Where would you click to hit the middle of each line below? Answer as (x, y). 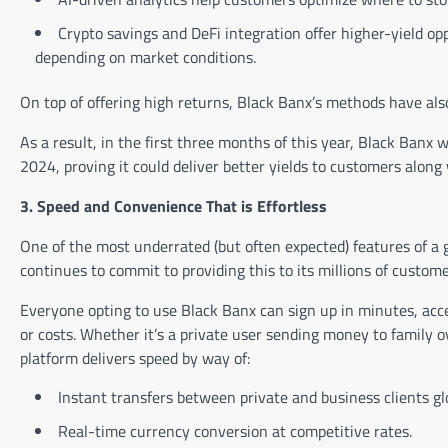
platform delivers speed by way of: (135, 358)
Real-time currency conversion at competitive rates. (235, 431)
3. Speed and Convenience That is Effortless (173, 206)
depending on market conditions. (145, 57)
